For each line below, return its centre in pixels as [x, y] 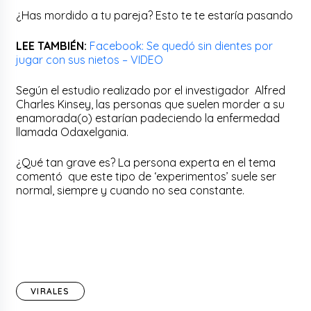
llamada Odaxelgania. [73, 132]
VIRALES [50, 291]
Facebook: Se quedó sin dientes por [182, 45]
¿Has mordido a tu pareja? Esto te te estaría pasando [155, 15]
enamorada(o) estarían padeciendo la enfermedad [148, 118]
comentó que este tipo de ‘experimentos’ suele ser [146, 176]
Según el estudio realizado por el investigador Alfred [151, 90]
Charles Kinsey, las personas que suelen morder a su [151, 104]
